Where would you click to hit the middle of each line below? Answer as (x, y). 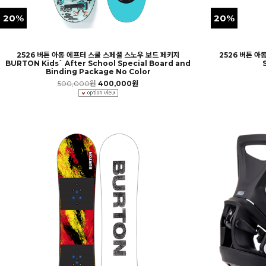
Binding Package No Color (98, 71)
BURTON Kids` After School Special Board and (98, 63)
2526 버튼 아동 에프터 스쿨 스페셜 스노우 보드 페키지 (98, 55)
